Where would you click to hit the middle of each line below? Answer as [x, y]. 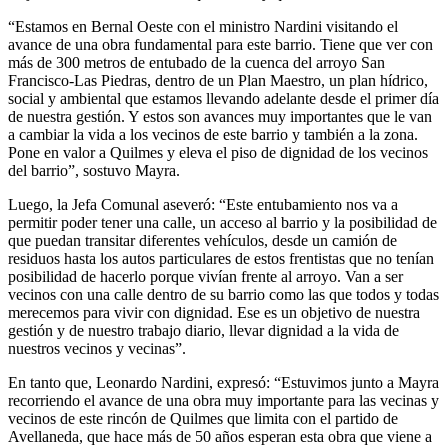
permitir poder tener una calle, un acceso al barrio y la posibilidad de [222, 222]
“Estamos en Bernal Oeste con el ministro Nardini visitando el [203, 26]
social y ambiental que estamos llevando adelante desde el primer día [223, 98]
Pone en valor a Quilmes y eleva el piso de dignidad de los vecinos [218, 152]
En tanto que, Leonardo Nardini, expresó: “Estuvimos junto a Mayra [223, 382]
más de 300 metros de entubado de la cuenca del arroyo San [196, 62]
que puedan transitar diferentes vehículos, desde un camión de [202, 240]
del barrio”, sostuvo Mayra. [94, 170]
